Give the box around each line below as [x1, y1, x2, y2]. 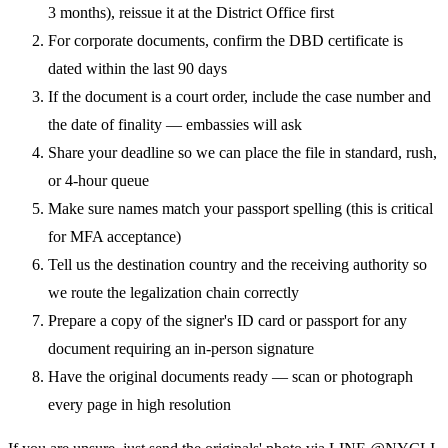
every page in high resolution [48, 396, 231, 414]
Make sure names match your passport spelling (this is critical [48, 200, 433, 218]
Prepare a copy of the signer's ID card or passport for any [48, 312, 407, 330]
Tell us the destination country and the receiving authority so [48, 256, 427, 274]
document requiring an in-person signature [48, 340, 314, 358]
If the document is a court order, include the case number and [48, 88, 431, 106]
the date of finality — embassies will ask [48, 116, 302, 134]
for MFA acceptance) [48, 228, 181, 246]
